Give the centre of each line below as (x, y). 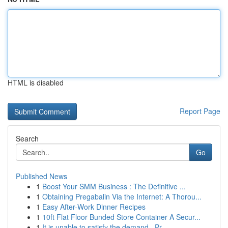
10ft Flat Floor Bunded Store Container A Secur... (121, 217)
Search (27, 138)
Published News (41, 176)
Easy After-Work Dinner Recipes (94, 207)
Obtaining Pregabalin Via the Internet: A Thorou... (122, 196)
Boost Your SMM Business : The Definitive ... (114, 186)
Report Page (200, 111)
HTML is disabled (36, 82)
